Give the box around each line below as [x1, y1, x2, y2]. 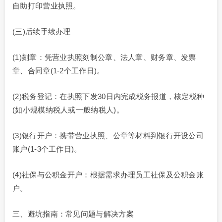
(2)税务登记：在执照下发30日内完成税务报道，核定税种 [12, 92, 205, 101]
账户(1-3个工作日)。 [12, 145, 82, 154]
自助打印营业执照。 [12, 1, 81, 10]
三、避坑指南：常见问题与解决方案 [12, 210, 134, 219]
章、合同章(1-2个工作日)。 [12, 66, 105, 75]
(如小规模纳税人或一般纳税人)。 [12, 106, 124, 114]
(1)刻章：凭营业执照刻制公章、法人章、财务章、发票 [12, 53, 196, 62]
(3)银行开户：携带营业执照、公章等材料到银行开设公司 [12, 131, 204, 140]
